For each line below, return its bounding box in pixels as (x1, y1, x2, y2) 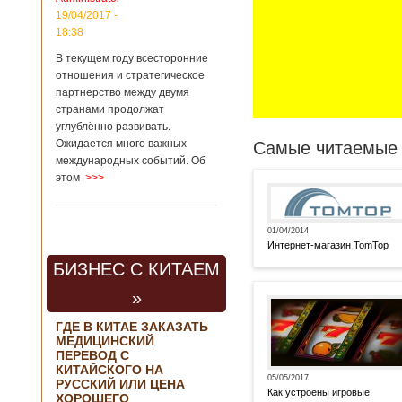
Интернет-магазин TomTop (267, 240, 389, 250)
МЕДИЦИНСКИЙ (56, 334, 154, 348)
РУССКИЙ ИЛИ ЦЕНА (56, 377, 185, 391)
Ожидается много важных (56, 137, 187, 150)
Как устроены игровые (267, 387, 370, 398)
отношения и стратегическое (56, 69, 205, 82)
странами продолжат (56, 103, 164, 116)
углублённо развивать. (56, 120, 170, 133)
